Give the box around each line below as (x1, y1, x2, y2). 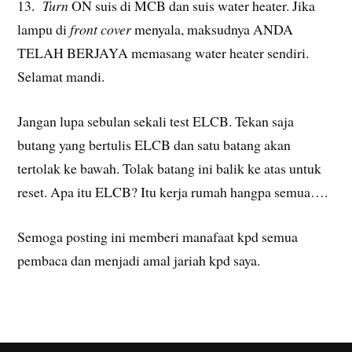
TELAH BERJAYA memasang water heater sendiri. (17, 43, 310, 63)
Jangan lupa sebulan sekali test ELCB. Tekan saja (17, 112, 295, 131)
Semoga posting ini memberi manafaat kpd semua (17, 227, 299, 246)
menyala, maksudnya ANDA (131, 20, 294, 39)
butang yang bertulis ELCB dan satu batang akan (17, 135, 291, 155)
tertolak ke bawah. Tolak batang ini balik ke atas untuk (17, 159, 322, 178)
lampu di (17, 20, 71, 39)
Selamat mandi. (17, 67, 105, 86)
